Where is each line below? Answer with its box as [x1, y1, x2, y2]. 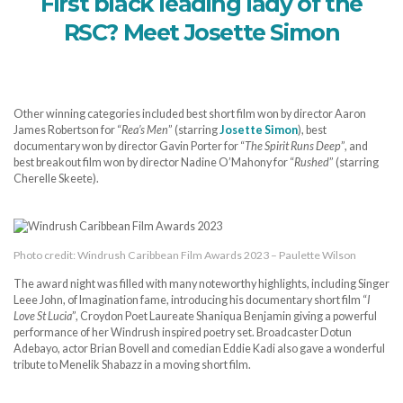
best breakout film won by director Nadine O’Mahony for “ [13, 155, 294, 169]
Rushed [294, 155, 329, 169]
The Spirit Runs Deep [245, 139, 341, 153]
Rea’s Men [121, 122, 168, 137]
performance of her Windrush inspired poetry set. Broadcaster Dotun [13, 326, 352, 340]
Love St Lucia [13, 309, 72, 324]
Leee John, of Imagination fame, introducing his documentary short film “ [13, 293, 367, 308]
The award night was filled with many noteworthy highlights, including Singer [13, 277, 390, 291]
